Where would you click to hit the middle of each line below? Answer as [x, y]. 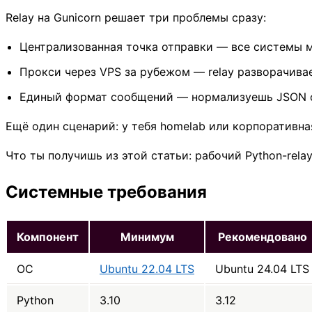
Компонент [48, 237]
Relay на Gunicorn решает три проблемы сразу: [136, 18]
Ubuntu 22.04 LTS [147, 269]
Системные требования [106, 192]
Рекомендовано [262, 237]
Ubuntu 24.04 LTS [262, 269]
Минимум [147, 237]
